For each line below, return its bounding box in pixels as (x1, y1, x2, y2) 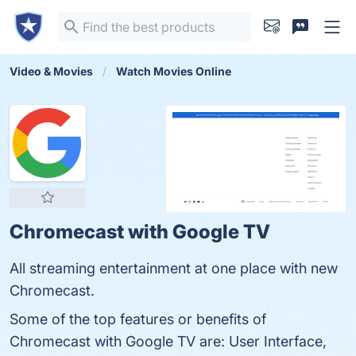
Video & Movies (10, 64, 93, 78)
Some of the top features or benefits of (10, 311, 266, 327)
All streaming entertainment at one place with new (10, 260, 338, 277)
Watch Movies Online (116, 64, 231, 78)
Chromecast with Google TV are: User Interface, (10, 333, 327, 350)
